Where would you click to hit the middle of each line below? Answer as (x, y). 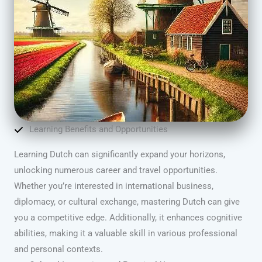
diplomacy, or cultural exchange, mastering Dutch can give (127, 202)
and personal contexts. (58, 249)
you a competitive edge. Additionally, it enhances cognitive (128, 218)
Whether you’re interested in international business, (114, 186)
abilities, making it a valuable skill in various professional (126, 234)
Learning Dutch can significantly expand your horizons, (120, 155)
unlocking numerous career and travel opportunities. (116, 170)
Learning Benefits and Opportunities (99, 130)
